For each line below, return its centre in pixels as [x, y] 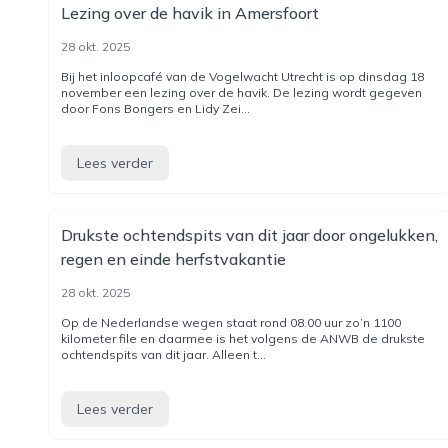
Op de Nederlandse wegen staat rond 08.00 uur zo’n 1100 [231, 322]
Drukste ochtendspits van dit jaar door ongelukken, [249, 235]
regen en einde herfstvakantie [173, 259]
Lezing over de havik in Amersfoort [190, 13]
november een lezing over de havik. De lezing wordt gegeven [241, 92]
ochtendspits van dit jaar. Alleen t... [163, 354]
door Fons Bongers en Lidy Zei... [155, 108]
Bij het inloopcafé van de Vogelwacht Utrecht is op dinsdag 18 [242, 76]
